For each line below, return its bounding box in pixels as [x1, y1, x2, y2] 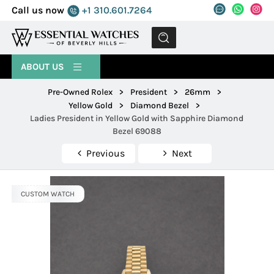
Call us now [12, 4, 65, 16]
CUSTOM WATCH [21, 190, 75, 199]
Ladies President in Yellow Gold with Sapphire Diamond [30, 113, 244, 124]
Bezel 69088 [112, 126, 161, 137]
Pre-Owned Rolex [47, 87, 113, 98]
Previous [86, 147, 125, 160]
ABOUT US [21, 61, 67, 72]
